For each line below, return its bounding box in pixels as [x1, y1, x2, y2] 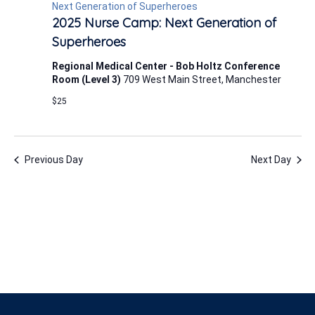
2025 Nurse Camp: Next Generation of [51, 15, 276, 31]
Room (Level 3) [51, 74, 123, 85]
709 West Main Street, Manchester [122, 74, 281, 85]
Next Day [250, 154, 291, 165]
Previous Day [24, 154, 83, 165]
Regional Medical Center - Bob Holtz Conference [51, 60, 280, 72]
